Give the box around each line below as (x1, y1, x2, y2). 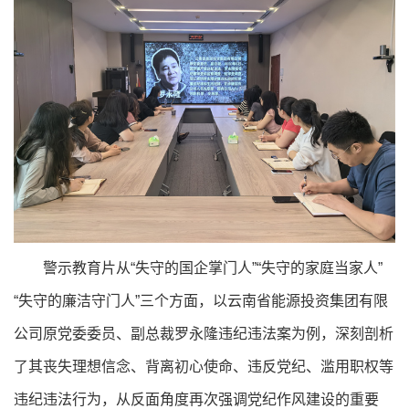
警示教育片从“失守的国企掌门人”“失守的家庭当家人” (43, 260, 383, 277)
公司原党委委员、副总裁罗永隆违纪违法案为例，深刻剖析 (14, 326, 393, 342)
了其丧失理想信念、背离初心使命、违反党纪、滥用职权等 (14, 359, 393, 375)
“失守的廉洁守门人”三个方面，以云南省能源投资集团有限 (14, 293, 388, 309)
